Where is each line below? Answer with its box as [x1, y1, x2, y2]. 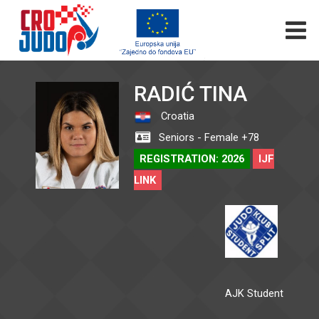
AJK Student [225, 287, 283, 300]
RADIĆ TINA [133, 81, 247, 106]
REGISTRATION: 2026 [139, 152, 244, 165]
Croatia [157, 110, 194, 122]
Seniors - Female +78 [155, 131, 259, 144]
